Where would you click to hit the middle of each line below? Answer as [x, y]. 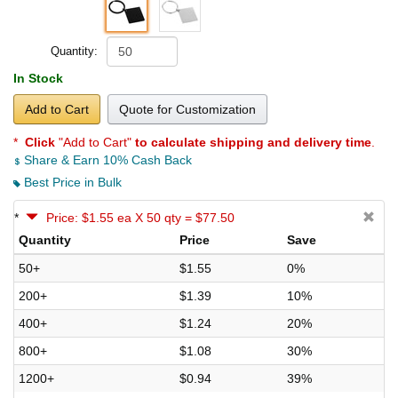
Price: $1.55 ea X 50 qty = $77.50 [140, 217]
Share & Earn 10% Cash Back [106, 159]
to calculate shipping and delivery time [253, 142]
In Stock [38, 78]
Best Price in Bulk [71, 182]
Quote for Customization [187, 109]
